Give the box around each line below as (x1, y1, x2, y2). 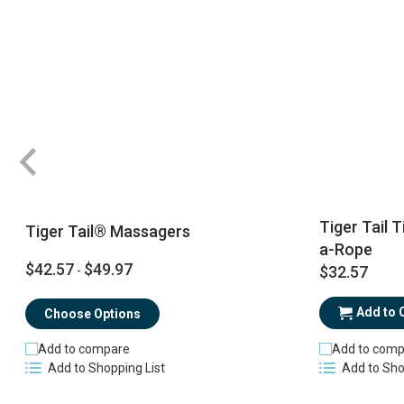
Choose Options (43, 306, 141, 321)
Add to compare (37, 341, 130, 356)
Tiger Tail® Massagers (24, 221, 190, 241)
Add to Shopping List (47, 361, 165, 376)
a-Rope (318, 240, 372, 260)
